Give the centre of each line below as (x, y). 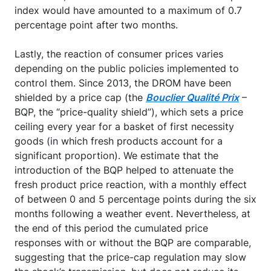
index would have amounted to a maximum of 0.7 (128, 11)
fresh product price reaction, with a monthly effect (131, 185)
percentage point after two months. (96, 25)
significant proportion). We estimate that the (116, 156)
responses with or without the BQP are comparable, (133, 243)
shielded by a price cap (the (80, 98)
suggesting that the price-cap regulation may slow (130, 257)
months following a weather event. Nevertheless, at (132, 214)
